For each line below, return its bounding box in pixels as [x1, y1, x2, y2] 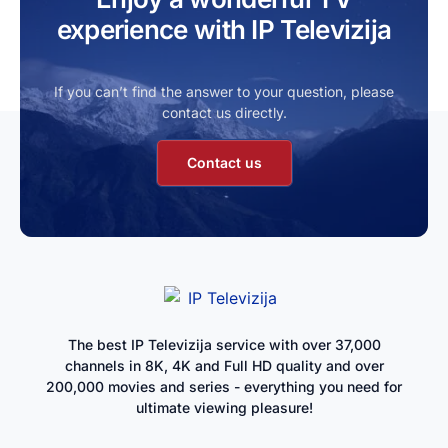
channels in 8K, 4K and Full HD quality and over [64, 357, 384, 375]
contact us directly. [161, 103, 287, 121]
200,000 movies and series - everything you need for [46, 378, 402, 396]
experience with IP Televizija [56, 13, 392, 45]
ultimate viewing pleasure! [135, 399, 313, 417]
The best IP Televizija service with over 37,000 [67, 336, 381, 354]
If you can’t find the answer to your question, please [54, 82, 394, 100]
